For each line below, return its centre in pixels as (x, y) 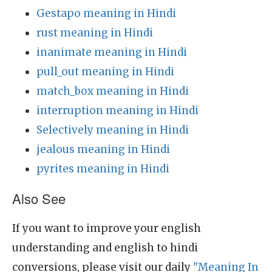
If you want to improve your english (107, 228)
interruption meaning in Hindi (117, 110)
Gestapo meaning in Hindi (106, 13)
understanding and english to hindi (105, 248)
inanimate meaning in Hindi (112, 52)
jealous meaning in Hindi (103, 149)
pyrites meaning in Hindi (103, 169)
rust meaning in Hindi (95, 33)
